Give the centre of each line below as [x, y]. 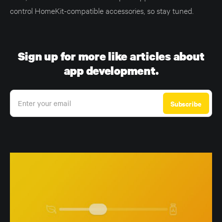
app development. [111, 70]
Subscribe [186, 103]
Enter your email [45, 103]
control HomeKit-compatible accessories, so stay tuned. [102, 10]
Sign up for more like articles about [111, 56]
